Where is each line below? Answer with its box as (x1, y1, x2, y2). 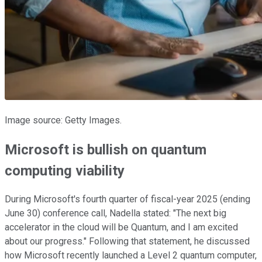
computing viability (5, 162, 125, 179)
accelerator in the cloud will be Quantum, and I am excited (5, 222, 238, 233)
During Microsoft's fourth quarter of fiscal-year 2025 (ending (5, 194, 250, 205)
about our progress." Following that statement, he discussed (5, 236, 250, 247)
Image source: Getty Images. (5, 114, 122, 126)
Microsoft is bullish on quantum (5, 141, 206, 158)
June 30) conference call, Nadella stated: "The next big (5, 208, 226, 219)
